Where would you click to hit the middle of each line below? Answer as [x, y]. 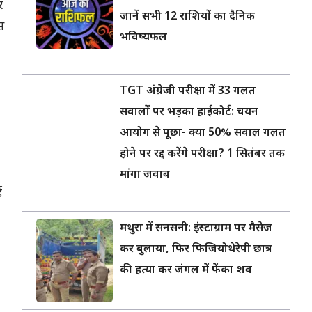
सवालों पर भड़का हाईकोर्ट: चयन [189, 112]
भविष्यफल [143, 38]
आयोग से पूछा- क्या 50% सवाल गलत [203, 133]
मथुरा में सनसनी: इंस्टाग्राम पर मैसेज [196, 229]
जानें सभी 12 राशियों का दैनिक [187, 17]
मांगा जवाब [145, 175]
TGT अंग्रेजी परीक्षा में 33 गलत [188, 92]
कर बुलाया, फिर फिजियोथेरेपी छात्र [196, 250]
